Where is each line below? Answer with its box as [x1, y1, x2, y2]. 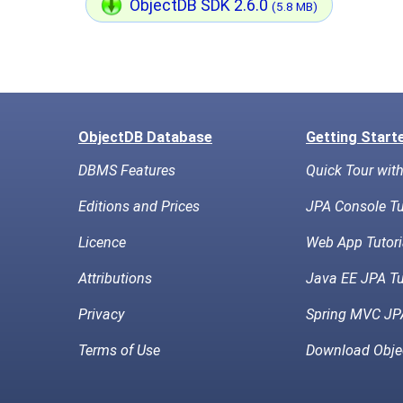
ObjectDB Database [78, 129, 212, 146]
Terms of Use [78, 342, 160, 359]
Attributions [78, 270, 152, 287]
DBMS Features [78, 162, 175, 179]
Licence [78, 234, 126, 251]
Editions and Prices [78, 198, 200, 215]
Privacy [78, 306, 124, 323]
